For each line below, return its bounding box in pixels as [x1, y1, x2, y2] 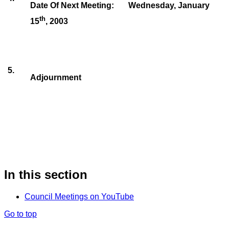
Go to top [4, 210, 37, 219]
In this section [4, 168, 87, 182]
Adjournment [30, 73, 82, 82]
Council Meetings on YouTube [25, 192, 134, 201]
